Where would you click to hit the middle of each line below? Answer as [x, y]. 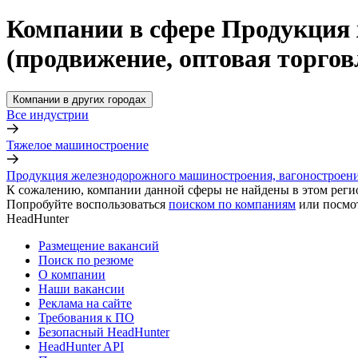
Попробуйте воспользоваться [86, 204]
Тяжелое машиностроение [78, 145]
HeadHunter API [81, 346]
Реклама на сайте [85, 303]
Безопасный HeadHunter [104, 332]
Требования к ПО [86, 317]
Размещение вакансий [99, 245]
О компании [72, 274]
